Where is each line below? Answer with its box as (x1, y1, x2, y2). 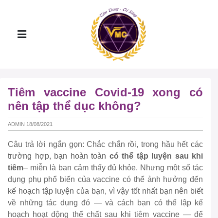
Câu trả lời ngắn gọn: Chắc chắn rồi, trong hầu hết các (8, 140, 203, 149)
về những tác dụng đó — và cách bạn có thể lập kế (8, 199, 203, 207)
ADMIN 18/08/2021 (8, 121, 53, 127)
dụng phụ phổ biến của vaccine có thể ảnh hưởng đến (8, 175, 203, 184)
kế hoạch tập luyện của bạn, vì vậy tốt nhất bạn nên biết (8, 187, 203, 196)
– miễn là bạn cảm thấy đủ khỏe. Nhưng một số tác (23, 163, 203, 172)
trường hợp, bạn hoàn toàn (8, 152, 109, 161)
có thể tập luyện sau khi (109, 152, 203, 161)
